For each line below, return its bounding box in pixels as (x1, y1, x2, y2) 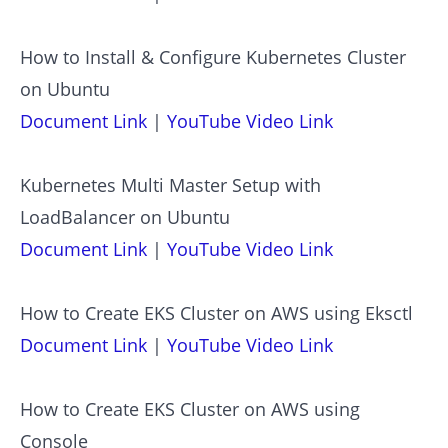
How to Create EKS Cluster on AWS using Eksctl (20, 300, 413, 325)
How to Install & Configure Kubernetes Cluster (20, 44, 406, 69)
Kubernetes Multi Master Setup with (20, 172, 321, 197)
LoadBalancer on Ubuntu (20, 204, 230, 229)
